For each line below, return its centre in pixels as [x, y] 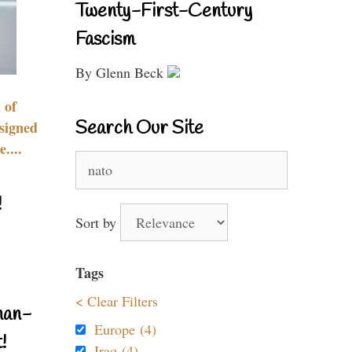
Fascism [105, 40]
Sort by [98, 222]
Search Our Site [139, 129]
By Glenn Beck [121, 72]
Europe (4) [125, 329]
